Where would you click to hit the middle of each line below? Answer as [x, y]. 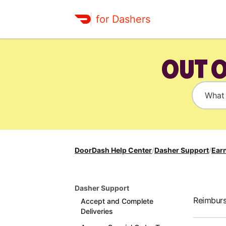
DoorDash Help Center [113, 150]
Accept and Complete [117, 201]
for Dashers [123, 19]
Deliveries [97, 211]
